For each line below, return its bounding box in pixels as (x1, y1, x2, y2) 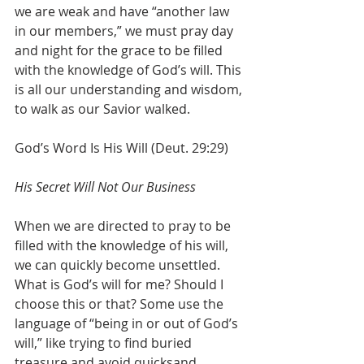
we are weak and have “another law (15, 2, 232, 20)
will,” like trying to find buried (15, 334, 195, 352)
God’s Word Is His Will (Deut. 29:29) (15, 139, 228, 157)
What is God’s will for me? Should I (15, 275, 227, 293)
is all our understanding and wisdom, (15, 80, 245, 98)
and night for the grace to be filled (15, 41, 226, 59)
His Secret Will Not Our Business (15, 178, 196, 196)
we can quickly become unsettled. (15, 256, 223, 274)
